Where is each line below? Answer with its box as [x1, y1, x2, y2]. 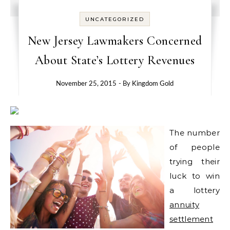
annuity [169, 200, 200, 209]
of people [169, 142, 220, 152]
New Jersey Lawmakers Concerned [27, 33, 202, 48]
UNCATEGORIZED [85, 16, 145, 23]
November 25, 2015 [56, 81, 117, 87]
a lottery [169, 185, 220, 195]
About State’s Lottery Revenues [34, 53, 195, 68]
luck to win [169, 171, 220, 181]
